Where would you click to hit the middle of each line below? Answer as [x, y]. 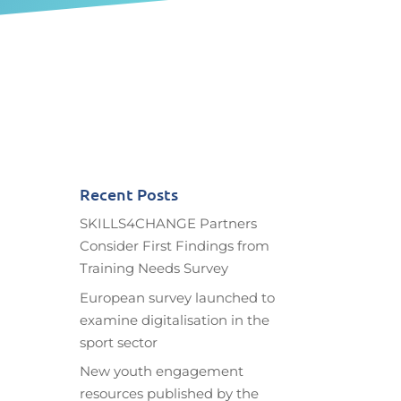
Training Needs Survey [154, 269]
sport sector [119, 342]
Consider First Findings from [175, 246]
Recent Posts [129, 194]
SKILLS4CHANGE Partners [169, 224]
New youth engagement [162, 371]
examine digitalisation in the [175, 320]
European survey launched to [178, 297]
